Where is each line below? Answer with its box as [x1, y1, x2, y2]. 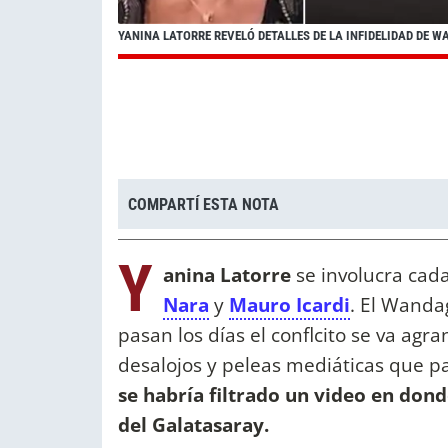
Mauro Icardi [229, 291, 350, 319]
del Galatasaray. [118, 411, 269, 439]
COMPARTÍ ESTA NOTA [128, 194, 279, 214]
